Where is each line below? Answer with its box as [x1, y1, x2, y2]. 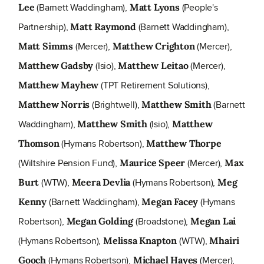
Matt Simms [18, 40, 73, 52]
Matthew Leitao [118, 60, 189, 72]
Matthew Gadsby [18, 60, 94, 72]
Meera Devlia [71, 176, 131, 189]
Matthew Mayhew [18, 79, 99, 91]
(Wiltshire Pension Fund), [18, 156, 120, 170]
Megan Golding [66, 215, 134, 227]
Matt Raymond [70, 21, 136, 33]
